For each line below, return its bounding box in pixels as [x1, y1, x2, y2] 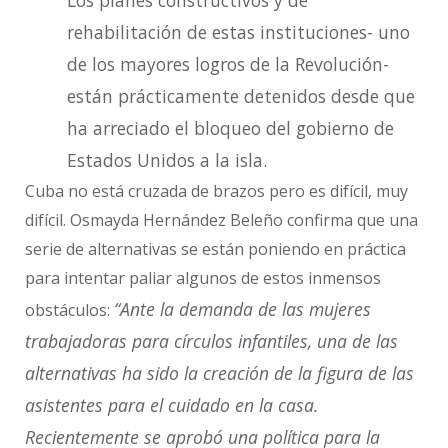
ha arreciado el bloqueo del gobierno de [67, 117, 394, 141]
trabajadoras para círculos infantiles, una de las [25, 329, 398, 354]
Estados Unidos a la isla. [67, 149, 267, 173]
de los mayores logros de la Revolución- [67, 53, 389, 77]
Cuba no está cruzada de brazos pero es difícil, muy [25, 180, 408, 203]
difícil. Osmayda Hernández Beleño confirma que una [25, 209, 418, 232]
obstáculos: [25, 299, 114, 322]
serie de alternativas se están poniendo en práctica [25, 238, 406, 261]
